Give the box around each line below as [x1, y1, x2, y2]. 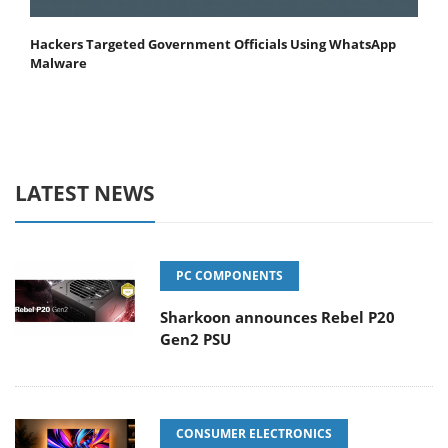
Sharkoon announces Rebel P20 [160, 307, 395, 328]
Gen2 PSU [160, 329, 231, 350]
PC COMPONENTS [176, 267, 283, 285]
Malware [30, 54, 87, 73]
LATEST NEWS [15, 179, 155, 208]
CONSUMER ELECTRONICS [176, 425, 332, 443]
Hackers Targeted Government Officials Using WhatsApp [30, 35, 396, 54]
